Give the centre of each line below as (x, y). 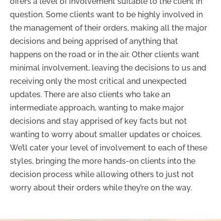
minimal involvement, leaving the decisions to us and (108, 68)
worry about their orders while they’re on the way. (101, 187)
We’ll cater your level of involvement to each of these (109, 147)
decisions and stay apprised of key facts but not (98, 121)
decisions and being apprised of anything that (94, 41)
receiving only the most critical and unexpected (98, 81)
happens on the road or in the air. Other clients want (105, 54)
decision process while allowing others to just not (102, 174)
